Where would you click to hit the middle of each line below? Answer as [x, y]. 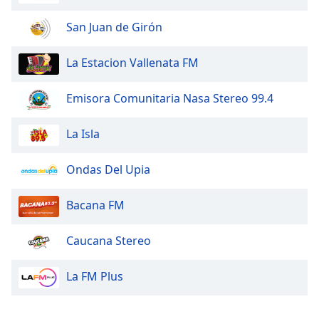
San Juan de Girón [114, 27]
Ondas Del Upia [108, 169]
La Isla [83, 134]
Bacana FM [95, 205]
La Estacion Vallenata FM [132, 62]
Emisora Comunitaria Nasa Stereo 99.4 [170, 98]
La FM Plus [95, 276]
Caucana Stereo [109, 240]
